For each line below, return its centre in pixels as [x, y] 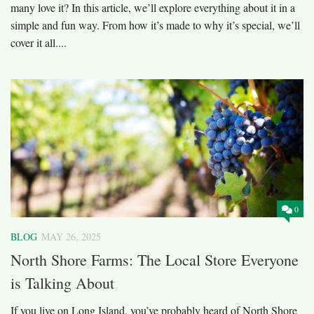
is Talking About [62, 283]
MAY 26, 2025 [71, 236]
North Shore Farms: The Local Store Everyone [155, 260]
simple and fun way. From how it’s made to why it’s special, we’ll [155, 25]
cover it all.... [39, 43]
